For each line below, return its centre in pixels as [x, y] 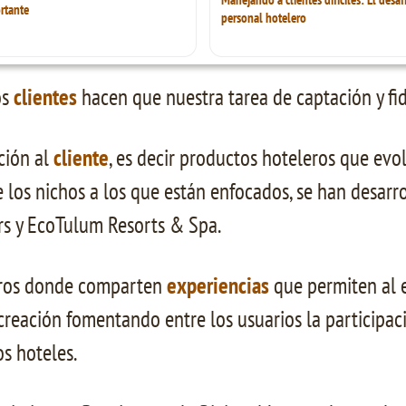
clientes [45, 97]
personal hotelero [263, 17]
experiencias [218, 285]
